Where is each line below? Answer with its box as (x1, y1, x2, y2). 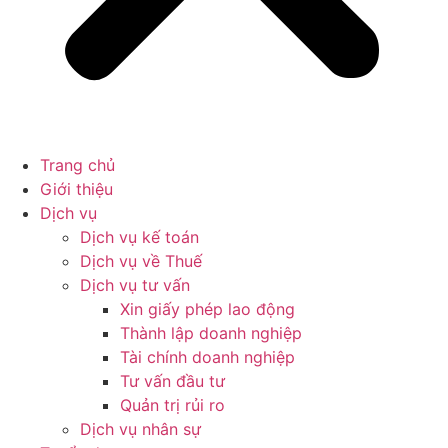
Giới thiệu (40, 179, 113, 200)
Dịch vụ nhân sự (80, 419, 201, 440)
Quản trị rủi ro (120, 395, 225, 416)
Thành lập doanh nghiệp (120, 323, 302, 344)
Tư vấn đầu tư (120, 371, 225, 392)
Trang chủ (40, 155, 115, 176)
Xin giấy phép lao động (120, 299, 295, 320)
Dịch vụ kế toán (80, 227, 199, 248)
